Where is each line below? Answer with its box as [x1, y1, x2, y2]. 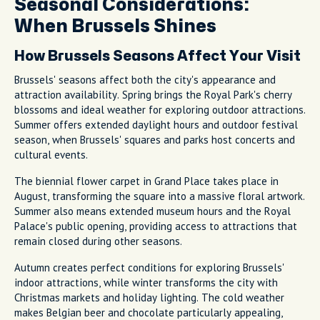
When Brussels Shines [14, 17, 216, 35]
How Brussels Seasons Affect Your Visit [14, 49, 301, 63]
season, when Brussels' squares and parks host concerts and [14, 132, 295, 146]
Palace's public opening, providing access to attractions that [14, 219, 297, 233]
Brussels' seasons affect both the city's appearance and [14, 72, 276, 86]
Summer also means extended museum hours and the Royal [14, 204, 291, 218]
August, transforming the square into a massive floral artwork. [14, 189, 305, 203]
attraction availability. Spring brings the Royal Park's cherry [14, 87, 292, 101]
